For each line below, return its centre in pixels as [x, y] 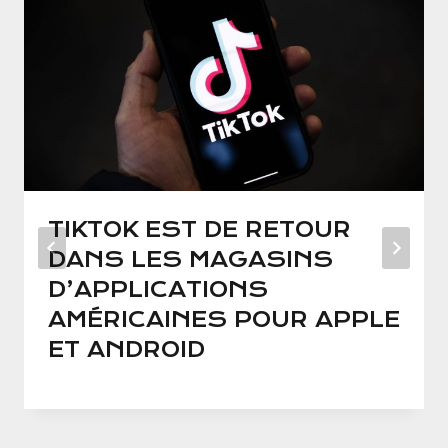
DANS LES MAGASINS [190, 260]
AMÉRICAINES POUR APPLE [224, 320]
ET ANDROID [126, 350]
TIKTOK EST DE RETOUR [199, 230]
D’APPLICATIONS [158, 290]
